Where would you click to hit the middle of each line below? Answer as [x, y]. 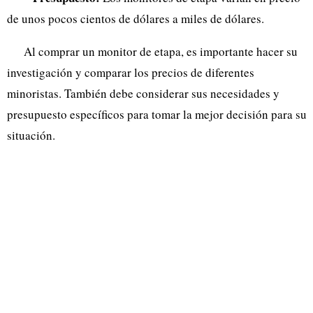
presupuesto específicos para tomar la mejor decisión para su [157, 114]
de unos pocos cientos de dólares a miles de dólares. [136, 18]
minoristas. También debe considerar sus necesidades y [143, 93]
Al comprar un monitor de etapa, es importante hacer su [161, 51]
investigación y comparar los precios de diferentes [131, 72]
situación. [31, 135]
